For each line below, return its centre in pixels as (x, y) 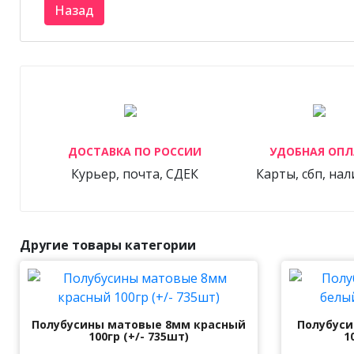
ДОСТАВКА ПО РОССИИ (134, 151)
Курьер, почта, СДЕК (134, 174)
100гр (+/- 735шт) (139, 336)
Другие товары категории (108, 245)
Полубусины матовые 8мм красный (139, 324)
